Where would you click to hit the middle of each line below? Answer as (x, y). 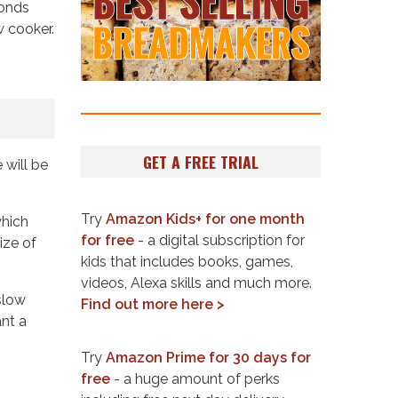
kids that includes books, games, (187, 262)
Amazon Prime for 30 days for (208, 357)
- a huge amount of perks (195, 378)
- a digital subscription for (219, 241)
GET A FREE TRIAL (201, 161)
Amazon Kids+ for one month (205, 219)
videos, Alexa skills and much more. (196, 283)
